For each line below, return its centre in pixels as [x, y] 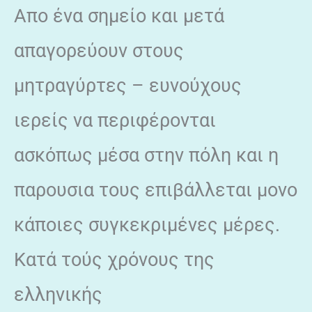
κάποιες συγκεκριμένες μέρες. [147, 225]
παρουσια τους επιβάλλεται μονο [156, 190]
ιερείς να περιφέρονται [115, 120]
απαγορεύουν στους [99, 50]
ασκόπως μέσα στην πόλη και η [146, 155]
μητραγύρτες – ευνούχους [128, 85]
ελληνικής [58, 294]
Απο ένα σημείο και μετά [119, 16]
